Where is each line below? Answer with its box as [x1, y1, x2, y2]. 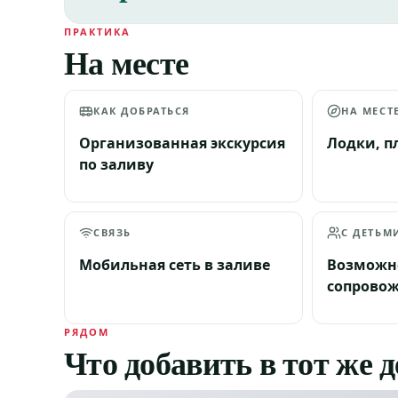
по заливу [79, 155, 154, 174]
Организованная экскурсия [79, 133, 285, 153]
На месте [64, 39, 189, 85]
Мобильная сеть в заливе [79, 255, 270, 275]
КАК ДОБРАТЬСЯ [93, 104, 191, 117]
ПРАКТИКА [64, 25, 131, 38]
